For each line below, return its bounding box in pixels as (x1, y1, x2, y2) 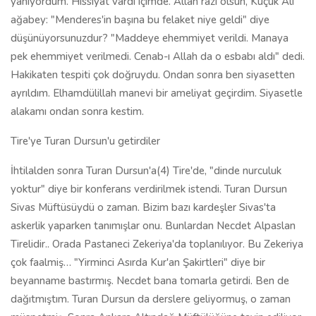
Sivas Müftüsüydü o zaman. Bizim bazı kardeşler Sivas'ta (11, 200, 276, 214)
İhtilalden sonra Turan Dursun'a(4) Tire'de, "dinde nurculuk (11, 164, 281, 178)
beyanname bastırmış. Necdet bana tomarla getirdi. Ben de (11, 274, 289, 288)
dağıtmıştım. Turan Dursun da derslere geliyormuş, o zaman (11, 292, 291, 306)
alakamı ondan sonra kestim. (11, 104, 144, 119)
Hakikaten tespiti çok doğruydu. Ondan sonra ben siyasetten (11, 68, 295, 82)
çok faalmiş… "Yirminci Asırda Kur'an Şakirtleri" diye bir (11, 255, 265, 269)
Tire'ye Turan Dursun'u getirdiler (11, 134, 160, 148)
